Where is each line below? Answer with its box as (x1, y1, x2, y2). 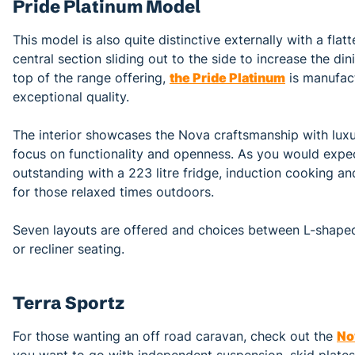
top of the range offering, (13, 69, 170, 86)
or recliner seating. (13, 240, 124, 257)
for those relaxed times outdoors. (13, 183, 214, 200)
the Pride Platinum (170, 69, 285, 86)
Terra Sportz (13, 292, 124, 314)
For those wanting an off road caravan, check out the (13, 327, 337, 344)
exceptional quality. (13, 88, 129, 105)
